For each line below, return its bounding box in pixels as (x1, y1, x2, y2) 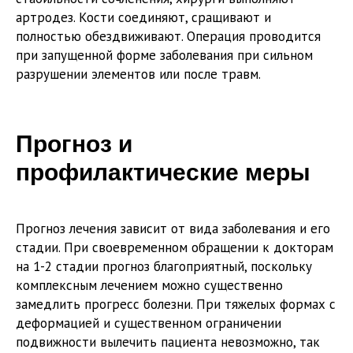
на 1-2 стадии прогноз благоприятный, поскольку (16, 257, 312, 275)
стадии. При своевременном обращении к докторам (16, 238, 333, 256)
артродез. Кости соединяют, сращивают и (16, 8, 271, 26)
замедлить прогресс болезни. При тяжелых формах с (16, 295, 336, 313)
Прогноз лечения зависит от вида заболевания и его (16, 219, 330, 237)
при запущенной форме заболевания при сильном (16, 46, 313, 64)
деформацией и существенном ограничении (16, 314, 281, 332)
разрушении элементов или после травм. (16, 65, 261, 83)
